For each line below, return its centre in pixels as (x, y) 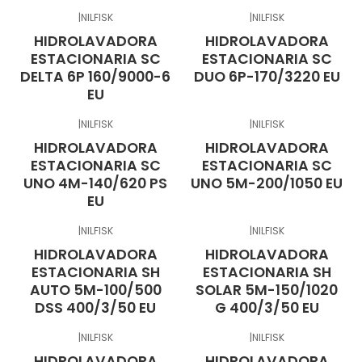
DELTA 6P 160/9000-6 (95, 76)
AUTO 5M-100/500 (95, 290)
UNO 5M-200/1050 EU (267, 183)
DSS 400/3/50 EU (95, 308)
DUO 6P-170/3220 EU (267, 76)
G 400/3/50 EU (267, 308)
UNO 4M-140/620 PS (95, 183)
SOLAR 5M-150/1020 (267, 290)
